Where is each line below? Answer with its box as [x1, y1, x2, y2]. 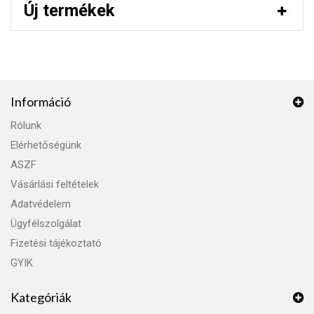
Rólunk [11, 119, 41, 132]
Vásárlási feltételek [11, 178, 99, 191]
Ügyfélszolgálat [11, 217, 81, 230]
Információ [11, 94, 71, 109]
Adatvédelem [11, 198, 71, 210]
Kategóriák [11, 289, 71, 305]
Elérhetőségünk [11, 139, 81, 151]
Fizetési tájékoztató [11, 237, 102, 250]
